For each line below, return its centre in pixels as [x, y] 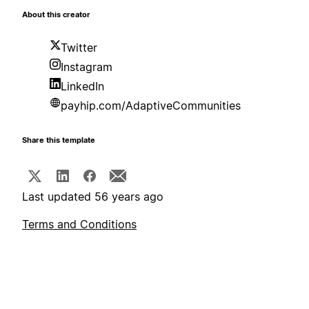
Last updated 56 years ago [93, 197]
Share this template [59, 141]
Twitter [79, 48]
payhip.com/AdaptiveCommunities [151, 106]
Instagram [87, 67]
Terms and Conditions [79, 225]
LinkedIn [82, 87]
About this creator [56, 15]
